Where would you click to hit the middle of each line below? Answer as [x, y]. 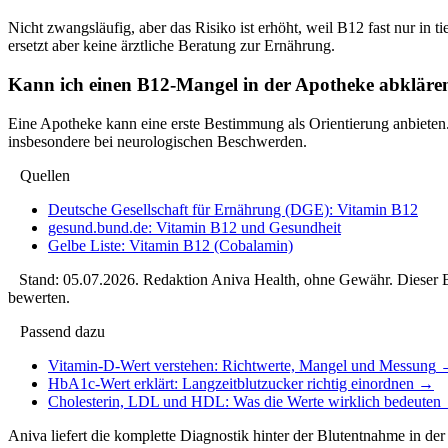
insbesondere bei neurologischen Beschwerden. [157, 141]
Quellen [45, 175]
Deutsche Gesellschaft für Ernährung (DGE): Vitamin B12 [233, 209]
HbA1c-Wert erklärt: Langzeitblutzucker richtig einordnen [231, 383]
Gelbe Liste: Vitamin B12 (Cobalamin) [170, 245]
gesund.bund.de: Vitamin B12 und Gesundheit [194, 227]
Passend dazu [62, 331]
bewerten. [39, 297]
